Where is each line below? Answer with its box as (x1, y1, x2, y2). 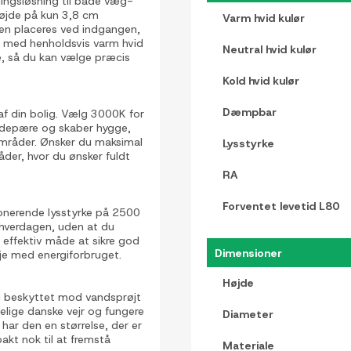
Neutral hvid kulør (223, 42, 317, 56)
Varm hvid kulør (223, 10, 305, 25)
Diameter (223, 306, 273, 321)
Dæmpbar (223, 104, 277, 119)
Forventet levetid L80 (223, 198, 339, 213)
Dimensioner (215, 245, 282, 260)
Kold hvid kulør (223, 73, 299, 88)
